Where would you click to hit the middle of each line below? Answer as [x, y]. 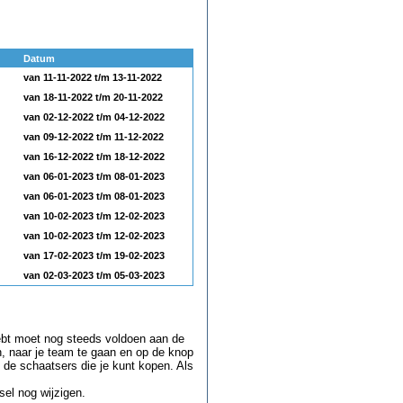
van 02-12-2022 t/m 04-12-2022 [94, 117]
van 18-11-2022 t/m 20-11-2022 [93, 98]
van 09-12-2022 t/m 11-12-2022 [94, 137]
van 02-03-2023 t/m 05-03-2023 [94, 276]
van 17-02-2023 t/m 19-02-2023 [94, 256]
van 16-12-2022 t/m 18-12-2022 [94, 157]
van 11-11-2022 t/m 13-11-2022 [93, 78]
